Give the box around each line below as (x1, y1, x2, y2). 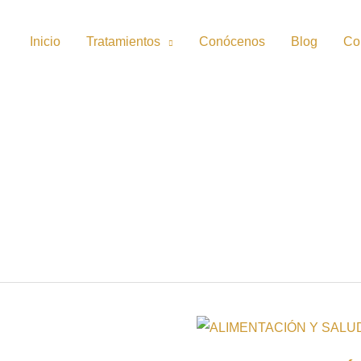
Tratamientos (86, 34, 160, 48)
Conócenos (199, 34, 265, 48)
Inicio (30, 34, 60, 48)
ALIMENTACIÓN (196, 319, 293, 333)
